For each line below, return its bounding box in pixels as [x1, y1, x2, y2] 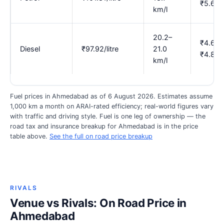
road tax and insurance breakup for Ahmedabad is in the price [10, 122, 198, 130]
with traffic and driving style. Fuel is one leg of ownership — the [10, 112, 205, 120]
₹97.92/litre [81, 44, 118, 53]
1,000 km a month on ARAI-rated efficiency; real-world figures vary [10, 102, 213, 110]
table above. [10, 132, 49, 140]
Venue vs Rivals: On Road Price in [10, 196, 187, 210]
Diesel [20, 44, 40, 53]
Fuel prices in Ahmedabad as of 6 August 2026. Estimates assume [10, 92, 212, 100]
